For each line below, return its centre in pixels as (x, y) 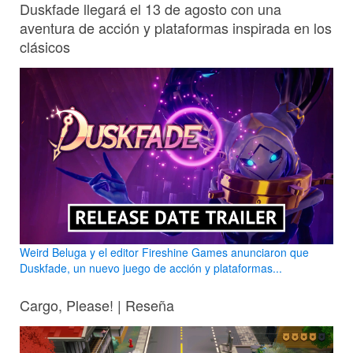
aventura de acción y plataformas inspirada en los (176, 28)
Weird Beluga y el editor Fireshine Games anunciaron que (164, 253)
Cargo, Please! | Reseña (97, 305)
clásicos (45, 47)
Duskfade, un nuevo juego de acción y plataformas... (151, 268)
